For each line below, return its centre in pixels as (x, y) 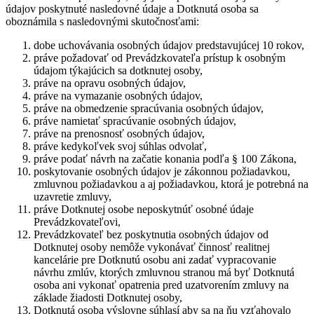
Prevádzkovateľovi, (77, 222)
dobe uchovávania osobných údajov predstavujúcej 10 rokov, (169, 45)
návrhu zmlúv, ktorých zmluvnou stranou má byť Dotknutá (164, 272)
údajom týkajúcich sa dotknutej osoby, (118, 70)
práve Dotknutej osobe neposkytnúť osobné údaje (144, 209)
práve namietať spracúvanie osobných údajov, (135, 121)
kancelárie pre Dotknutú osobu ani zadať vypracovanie (155, 260)
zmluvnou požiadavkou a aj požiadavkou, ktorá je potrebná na (171, 184)
